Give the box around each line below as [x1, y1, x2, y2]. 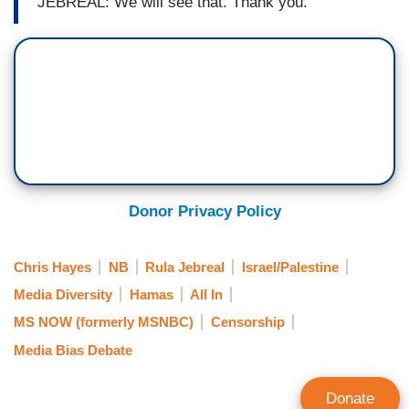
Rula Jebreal [145, 258, 225, 275]
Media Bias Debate [14, 341, 132, 358]
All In [190, 286, 223, 302]
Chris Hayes [14, 258, 91, 275]
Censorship [210, 314, 285, 330]
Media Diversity [14, 286, 112, 302]
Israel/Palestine [241, 258, 339, 275]
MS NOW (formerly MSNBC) [14, 314, 194, 330]
